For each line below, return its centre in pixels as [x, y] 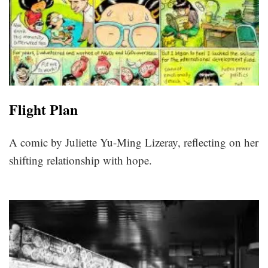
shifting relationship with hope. [80, 160]
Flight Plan [43, 109]
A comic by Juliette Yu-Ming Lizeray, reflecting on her [134, 142]
